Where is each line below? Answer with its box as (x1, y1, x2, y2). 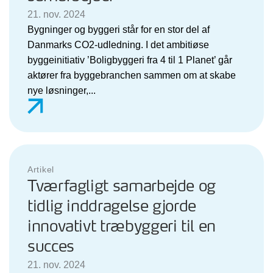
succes (27, 235, 74, 258)
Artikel (27, 164, 54, 174)
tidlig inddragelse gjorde (27, 195, 197, 218)
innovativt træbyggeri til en (27, 215, 216, 238)
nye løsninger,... (27, 85, 96, 96)
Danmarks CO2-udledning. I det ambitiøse (27, 39, 209, 50)
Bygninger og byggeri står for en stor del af (27, 24, 210, 35)
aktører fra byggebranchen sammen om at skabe (27, 69, 236, 80)
